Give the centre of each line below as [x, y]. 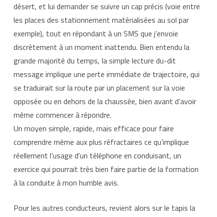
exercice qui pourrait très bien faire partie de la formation [106, 169]
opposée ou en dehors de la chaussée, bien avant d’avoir [105, 101]
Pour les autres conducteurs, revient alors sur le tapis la [104, 208]
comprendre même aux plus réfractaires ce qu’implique [101, 142]
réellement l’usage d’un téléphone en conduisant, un [97, 156]
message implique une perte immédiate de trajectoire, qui [107, 74]
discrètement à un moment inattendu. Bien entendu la [101, 47]
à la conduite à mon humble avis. [66, 183]
